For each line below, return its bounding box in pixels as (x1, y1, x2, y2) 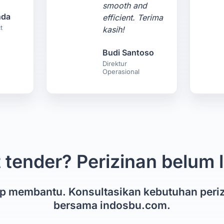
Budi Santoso (102, 47, 154, 57)
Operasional (102, 67, 140, 75)
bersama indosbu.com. (53, 199, 170, 211)
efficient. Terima (102, 12, 163, 22)
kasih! (102, 24, 125, 34)
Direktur (102, 59, 127, 67)
